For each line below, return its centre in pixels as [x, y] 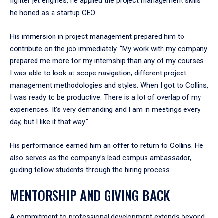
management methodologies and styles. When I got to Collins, [109, 85]
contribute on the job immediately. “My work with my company [109, 48]
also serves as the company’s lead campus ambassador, [100, 157]
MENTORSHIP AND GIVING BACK [90, 195]
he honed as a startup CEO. [53, 12]
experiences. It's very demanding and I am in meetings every [105, 109]
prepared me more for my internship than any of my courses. [108, 61]
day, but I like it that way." [49, 121]
